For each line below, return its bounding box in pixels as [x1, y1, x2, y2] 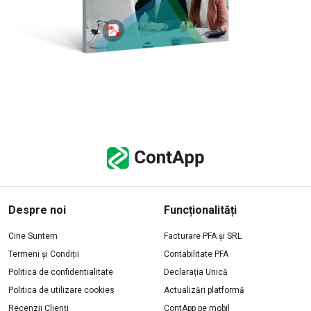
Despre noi [8, 203, 66, 217]
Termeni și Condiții [8, 249, 79, 260]
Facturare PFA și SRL [164, 231, 242, 242]
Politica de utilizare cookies [8, 285, 115, 296]
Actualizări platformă [164, 285, 244, 296]
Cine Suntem [8, 231, 58, 242]
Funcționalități [164, 203, 237, 217]
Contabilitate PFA [164, 249, 228, 260]
